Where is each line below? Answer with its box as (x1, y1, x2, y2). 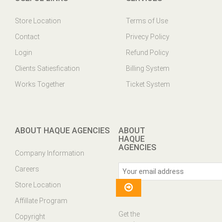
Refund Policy (126, 49, 169, 56)
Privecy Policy (126, 33, 169, 41)
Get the (118, 210, 140, 218)
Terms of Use (126, 17, 168, 25)
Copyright (15, 213, 45, 221)
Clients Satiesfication (15, 64, 80, 72)
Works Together (15, 80, 65, 88)
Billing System (126, 64, 169, 72)
